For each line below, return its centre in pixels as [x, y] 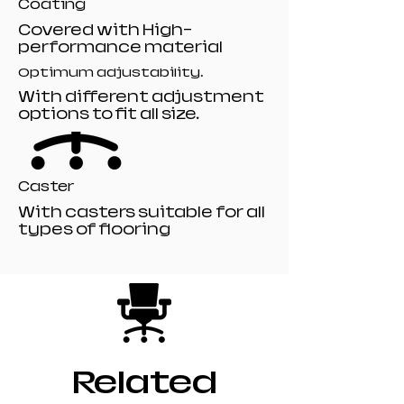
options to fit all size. [109, 114]
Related [144, 382]
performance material [120, 47]
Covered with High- [105, 30]
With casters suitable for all [142, 212]
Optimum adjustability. [111, 72]
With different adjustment [141, 97]
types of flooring [94, 230]
